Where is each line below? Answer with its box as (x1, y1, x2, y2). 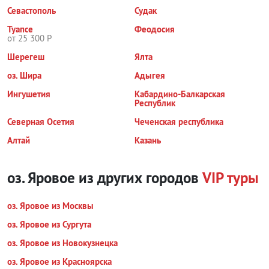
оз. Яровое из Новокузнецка (7, 237, 118, 249)
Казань (134, 134, 161, 146)
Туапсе (7, 23, 33, 35)
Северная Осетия (7, 116, 74, 127)
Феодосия (134, 23, 175, 35)
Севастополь (7, 5, 56, 16)
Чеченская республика (134, 116, 223, 127)
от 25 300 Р (7, 32, 52, 44)
